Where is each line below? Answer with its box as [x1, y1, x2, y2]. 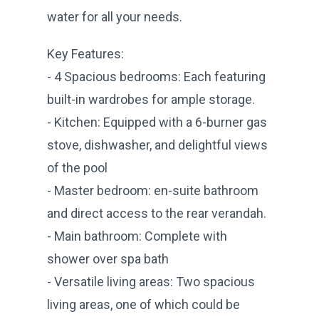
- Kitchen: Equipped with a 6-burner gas [47, 114, 267, 130]
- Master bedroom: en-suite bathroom [47, 182, 258, 198]
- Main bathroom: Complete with [47, 228, 227, 244]
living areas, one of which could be [47, 296, 240, 312]
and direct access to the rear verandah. [47, 205, 266, 221]
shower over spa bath [47, 251, 169, 266]
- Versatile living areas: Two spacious [47, 273, 255, 289]
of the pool [47, 159, 108, 175]
